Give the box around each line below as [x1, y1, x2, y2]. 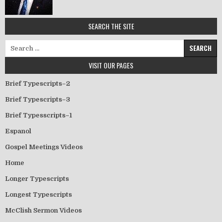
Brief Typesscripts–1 [5, 111, 72, 119]
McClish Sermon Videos [5, 206, 82, 214]
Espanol [5, 127, 31, 135]
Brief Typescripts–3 [5, 95, 70, 103]
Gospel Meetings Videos [5, 143, 83, 151]
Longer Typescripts [5, 174, 69, 182]
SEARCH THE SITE [88, 20, 134, 31]
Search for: [4, 40, 40, 48]
